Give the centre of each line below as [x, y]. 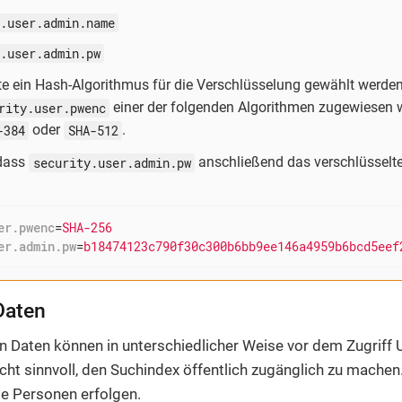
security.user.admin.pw [112, 162]
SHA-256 [87, 227]
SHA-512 [93, 130]
